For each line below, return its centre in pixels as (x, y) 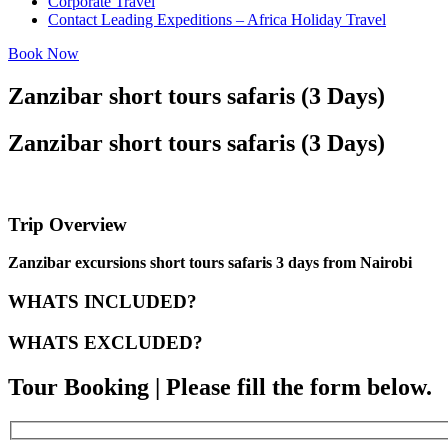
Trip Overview (67, 224)
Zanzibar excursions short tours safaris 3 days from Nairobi (210, 263)
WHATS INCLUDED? (102, 301)
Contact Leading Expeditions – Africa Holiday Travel (217, 20)
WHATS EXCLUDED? (105, 342)
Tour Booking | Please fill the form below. (220, 386)
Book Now (43, 54)
